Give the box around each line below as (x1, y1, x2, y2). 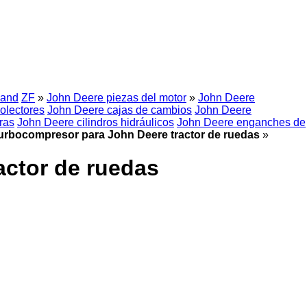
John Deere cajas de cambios (47, 104, 192, 116)
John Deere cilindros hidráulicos (17, 116, 174, 128)
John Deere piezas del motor (47, 92, 186, 103)
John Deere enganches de (177, 116, 306, 128)
